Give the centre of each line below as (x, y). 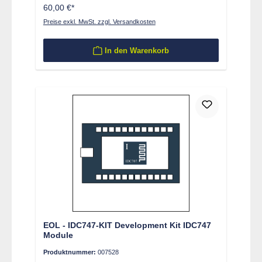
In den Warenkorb (137, 50)
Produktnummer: (70, 252)
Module (58, 235)
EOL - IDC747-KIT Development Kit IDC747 (127, 225)
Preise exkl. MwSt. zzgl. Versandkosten (99, 22)
